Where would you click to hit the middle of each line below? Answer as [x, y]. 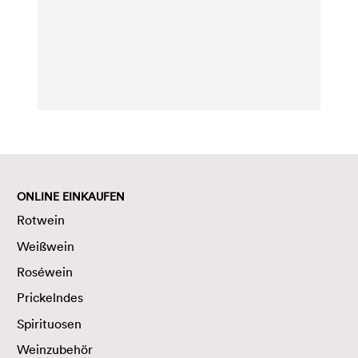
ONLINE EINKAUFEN [71, 197]
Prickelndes [50, 298]
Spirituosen [49, 323]
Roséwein [45, 271]
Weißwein [46, 246]
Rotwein [41, 220]
